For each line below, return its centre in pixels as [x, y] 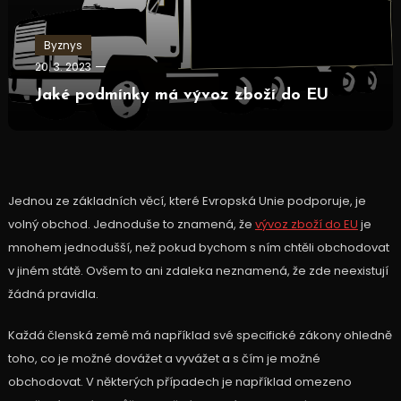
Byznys [63, 46]
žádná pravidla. [53, 294]
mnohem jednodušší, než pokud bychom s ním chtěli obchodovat [198, 248]
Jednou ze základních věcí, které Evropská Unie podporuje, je [187, 201]
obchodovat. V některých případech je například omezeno [179, 382]
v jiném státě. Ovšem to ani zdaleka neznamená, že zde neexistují [198, 271]
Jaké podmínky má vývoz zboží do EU [181, 96]
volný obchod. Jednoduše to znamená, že [131, 225]
